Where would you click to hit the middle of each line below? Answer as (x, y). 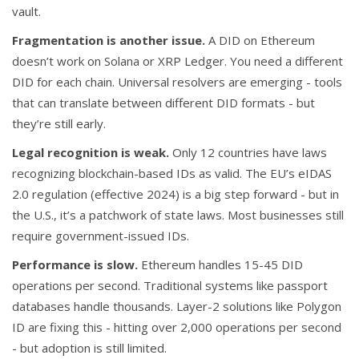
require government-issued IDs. (101, 236)
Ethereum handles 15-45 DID (220, 265)
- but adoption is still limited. (89, 348)
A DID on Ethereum (260, 40)
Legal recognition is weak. (91, 153)
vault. (26, 12)
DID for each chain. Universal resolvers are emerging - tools (177, 82)
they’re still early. (59, 124)
